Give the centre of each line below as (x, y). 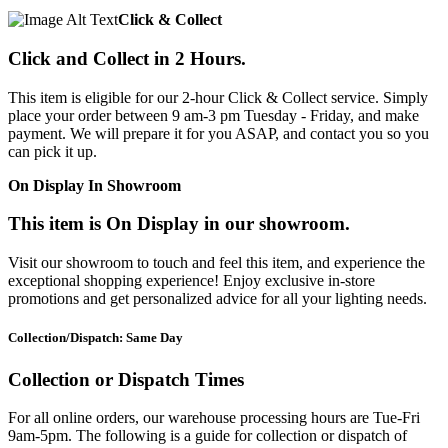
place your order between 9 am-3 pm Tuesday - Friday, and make (213, 115)
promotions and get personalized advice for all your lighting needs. (217, 299)
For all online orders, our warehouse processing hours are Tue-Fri (214, 418)
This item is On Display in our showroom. (179, 224)
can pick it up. (52, 151)
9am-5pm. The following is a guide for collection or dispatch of (207, 436)
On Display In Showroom (94, 185)
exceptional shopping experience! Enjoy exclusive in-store (191, 281)
